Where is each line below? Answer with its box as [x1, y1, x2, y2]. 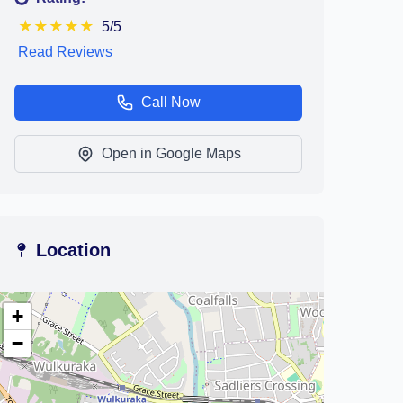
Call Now [141, 94, 201, 110]
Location [36, 240, 111, 260]
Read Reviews [18, 44, 112, 59]
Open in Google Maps [101, 146, 241, 161]
